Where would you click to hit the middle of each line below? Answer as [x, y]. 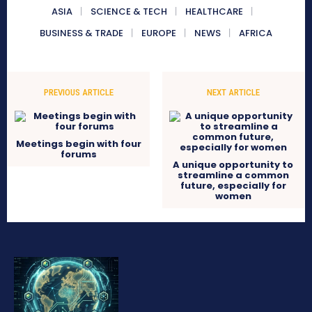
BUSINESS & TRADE [81, 33]
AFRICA [256, 33]
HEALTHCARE [214, 12]
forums [79, 155]
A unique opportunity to [233, 165]
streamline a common [233, 175]
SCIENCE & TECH [128, 12]
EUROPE [159, 33]
